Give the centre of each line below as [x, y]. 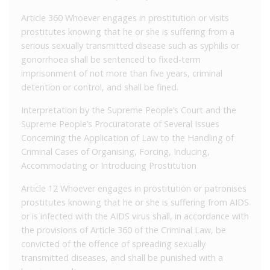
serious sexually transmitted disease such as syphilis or [130, 45]
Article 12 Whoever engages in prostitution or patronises [134, 188]
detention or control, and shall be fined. [100, 87]
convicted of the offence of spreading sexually [113, 243]
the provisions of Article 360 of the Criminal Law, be [124, 230]
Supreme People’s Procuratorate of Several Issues [120, 124]
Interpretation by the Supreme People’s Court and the [129, 110]
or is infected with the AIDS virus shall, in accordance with [135, 216]
